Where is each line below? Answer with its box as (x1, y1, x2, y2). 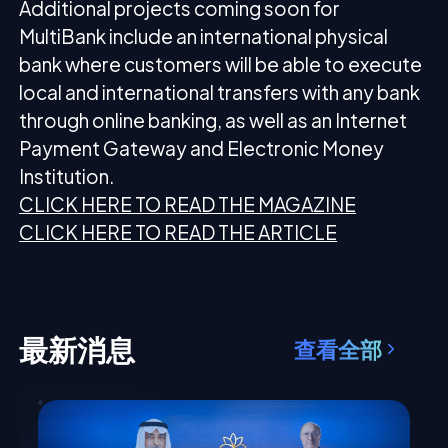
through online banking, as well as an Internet (19, 107, 408, 132)
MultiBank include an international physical (19, 23, 389, 48)
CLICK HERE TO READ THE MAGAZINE (19, 191, 357, 216)
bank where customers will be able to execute (19, 51, 423, 76)
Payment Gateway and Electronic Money (19, 135, 385, 160)
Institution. (19, 163, 116, 188)
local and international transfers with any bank (19, 79, 421, 104)
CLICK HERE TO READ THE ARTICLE (19, 219, 338, 244)
